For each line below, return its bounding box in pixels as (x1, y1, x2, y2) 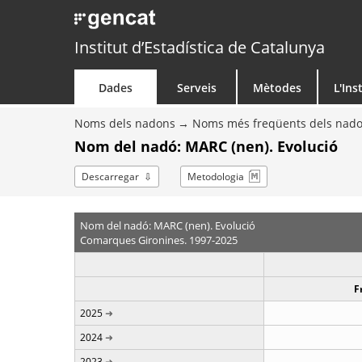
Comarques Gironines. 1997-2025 (79, 232, 238, 247)
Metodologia (187, 170, 244, 183)
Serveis (176, 80, 217, 95)
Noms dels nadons (74, 116, 175, 131)
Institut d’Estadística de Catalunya (74, 36, 325, 58)
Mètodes (253, 80, 301, 95)
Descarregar (82, 170, 139, 183)
